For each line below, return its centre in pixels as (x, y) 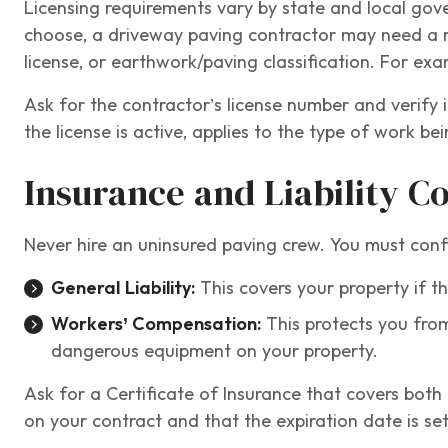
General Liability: (123, 288)
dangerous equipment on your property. (214, 351)
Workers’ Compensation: (156, 324)
